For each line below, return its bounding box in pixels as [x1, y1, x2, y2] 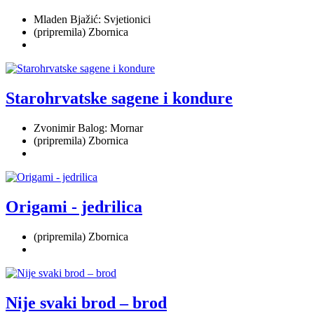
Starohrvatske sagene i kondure [6, 89, 233, 108]
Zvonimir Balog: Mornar [34, 122, 143, 135]
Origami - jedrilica [6, 198, 142, 217]
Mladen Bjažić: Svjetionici [34, 13, 151, 26]
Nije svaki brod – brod [6, 293, 167, 312]
